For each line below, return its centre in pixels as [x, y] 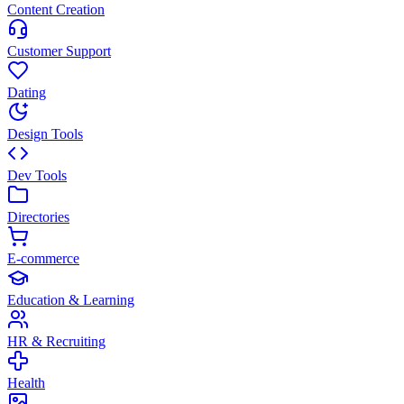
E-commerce [43, 258]
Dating [27, 92]
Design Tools [45, 134]
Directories [38, 217]
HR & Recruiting [56, 341]
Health [26, 383]
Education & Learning [71, 300]
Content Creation [56, 9]
